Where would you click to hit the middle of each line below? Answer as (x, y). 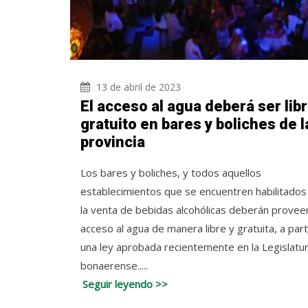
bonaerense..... (114, 265)
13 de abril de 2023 (137, 87)
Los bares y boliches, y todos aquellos (171, 173)
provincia (113, 142)
